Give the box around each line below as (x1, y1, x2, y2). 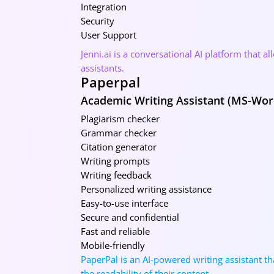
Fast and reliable (81, 224, 150, 237)
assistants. (81, 61, 124, 74)
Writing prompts (81, 154, 150, 167)
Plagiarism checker (81, 112, 160, 125)
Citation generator (81, 140, 157, 153)
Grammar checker (81, 126, 157, 139)
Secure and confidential (81, 210, 179, 223)
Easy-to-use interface (81, 196, 168, 209)
